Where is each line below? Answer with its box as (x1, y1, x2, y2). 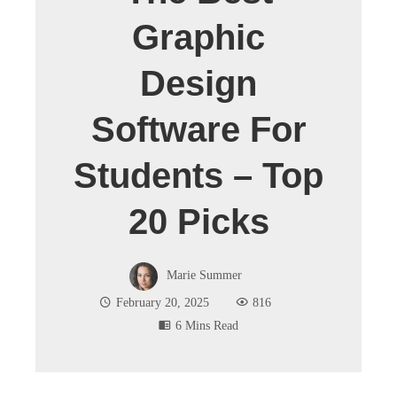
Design (140, 64, 257, 103)
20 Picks (128, 202, 269, 241)
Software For (90, 110, 307, 149)
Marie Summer (166, 268, 242, 283)
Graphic (132, 18, 265, 57)
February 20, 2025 (116, 295, 209, 309)
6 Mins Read (175, 318, 238, 332)
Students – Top (74, 156, 323, 195)
